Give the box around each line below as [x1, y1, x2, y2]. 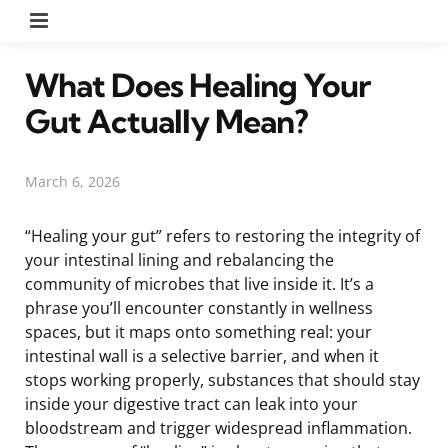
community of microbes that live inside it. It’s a [25, 272, 374, 295]
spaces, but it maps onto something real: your [25, 320, 372, 343]
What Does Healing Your [25, 64, 370, 105]
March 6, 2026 [25, 171, 120, 191]
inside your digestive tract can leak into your [25, 392, 358, 415]
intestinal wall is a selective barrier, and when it [25, 344, 379, 367]
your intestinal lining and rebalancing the [25, 248, 334, 271]
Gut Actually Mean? [25, 100, 308, 141]
